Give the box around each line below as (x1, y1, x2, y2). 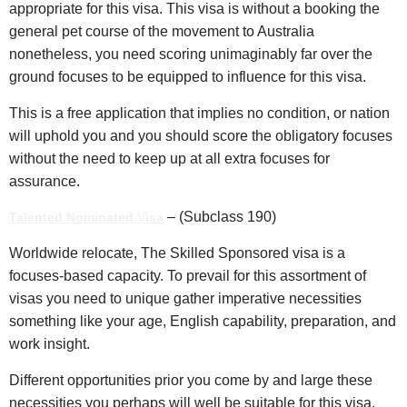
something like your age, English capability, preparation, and (9, 313, 396, 330)
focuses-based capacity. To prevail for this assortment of (9, 268, 366, 284)
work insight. (9, 336, 90, 352)
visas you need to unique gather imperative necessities (9, 291, 362, 307)
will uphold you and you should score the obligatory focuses (9, 127, 392, 144)
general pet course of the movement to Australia (9, 24, 314, 40)
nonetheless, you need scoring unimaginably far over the (9, 46, 372, 63)
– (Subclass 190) (164, 209, 276, 225)
